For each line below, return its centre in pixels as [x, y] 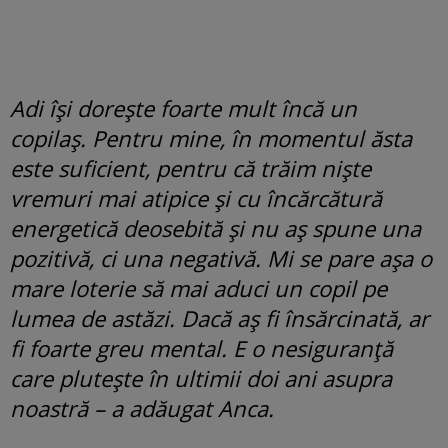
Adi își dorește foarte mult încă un [183, 107]
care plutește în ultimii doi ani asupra [201, 377]
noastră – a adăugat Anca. [142, 407]
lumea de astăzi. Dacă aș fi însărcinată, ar [219, 317]
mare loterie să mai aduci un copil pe [198, 287]
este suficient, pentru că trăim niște [190, 167]
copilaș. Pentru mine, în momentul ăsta [211, 137]
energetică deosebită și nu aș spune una [215, 227]
